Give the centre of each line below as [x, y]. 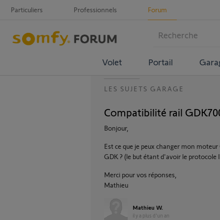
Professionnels [95, 10]
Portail [160, 62]
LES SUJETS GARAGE [144, 89]
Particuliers [27, 10]
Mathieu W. [148, 207]
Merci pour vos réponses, [140, 175]
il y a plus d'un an [151, 215]
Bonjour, [116, 128]
